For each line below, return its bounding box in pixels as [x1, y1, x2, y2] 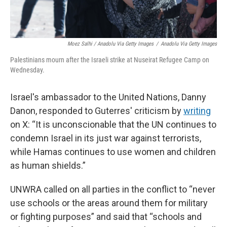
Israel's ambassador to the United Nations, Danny [10, 92, 206, 102]
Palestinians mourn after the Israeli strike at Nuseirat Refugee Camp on [10, 56, 209, 64]
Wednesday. [10, 66, 45, 74]
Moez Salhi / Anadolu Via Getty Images [67, 41, 154, 47]
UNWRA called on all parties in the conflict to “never [10, 184, 215, 195]
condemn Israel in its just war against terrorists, [10, 133, 201, 143]
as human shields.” [10, 160, 86, 171]
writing [183, 105, 211, 116]
